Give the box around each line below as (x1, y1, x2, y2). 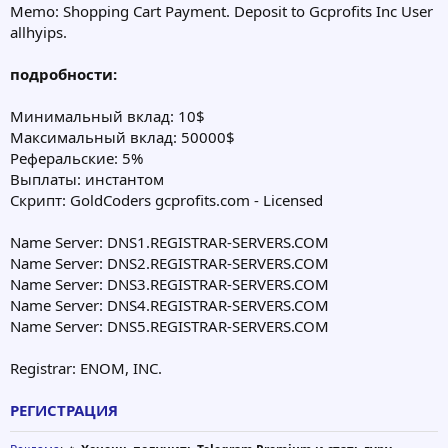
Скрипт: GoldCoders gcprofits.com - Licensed (10, 190, 323, 211)
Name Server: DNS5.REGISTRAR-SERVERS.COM (10, 316, 329, 337)
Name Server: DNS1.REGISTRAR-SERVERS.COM (10, 232, 329, 253)
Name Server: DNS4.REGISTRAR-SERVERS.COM (10, 295, 329, 316)
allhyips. (10, 22, 67, 43)
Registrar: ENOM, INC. (10, 358, 162, 379)
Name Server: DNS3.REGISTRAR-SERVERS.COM (10, 274, 329, 295)
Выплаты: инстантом (10, 169, 164, 190)
